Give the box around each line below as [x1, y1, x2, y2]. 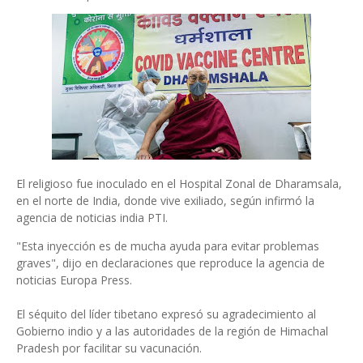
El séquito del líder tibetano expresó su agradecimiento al [16, 306, 316, 322]
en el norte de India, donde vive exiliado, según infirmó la [16, 193, 314, 208]
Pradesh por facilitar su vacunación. [16, 340, 202, 356]
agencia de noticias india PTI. [16, 210, 168, 225]
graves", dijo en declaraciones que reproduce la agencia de [16, 255, 325, 271]
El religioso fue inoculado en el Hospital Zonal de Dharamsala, [16, 176, 342, 191]
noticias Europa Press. [16, 272, 132, 288]
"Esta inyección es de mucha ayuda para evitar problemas [16, 238, 319, 254]
